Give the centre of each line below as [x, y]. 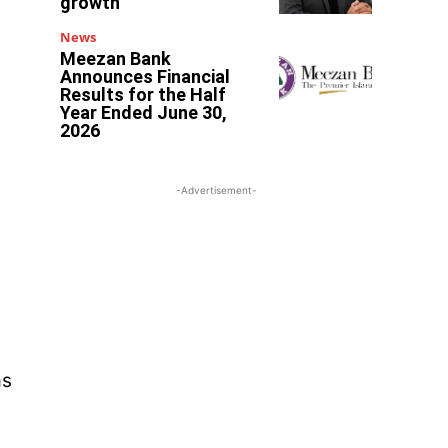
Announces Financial [145, 76]
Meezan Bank [116, 58]
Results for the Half [143, 94]
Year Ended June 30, [144, 112]
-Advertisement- [216, 189]
